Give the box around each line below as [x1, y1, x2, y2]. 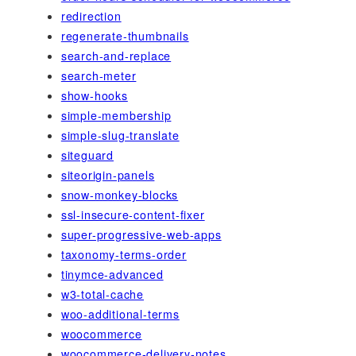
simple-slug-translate [60, 127, 180, 144]
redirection [60, 8, 122, 25]
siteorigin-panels [60, 167, 155, 184]
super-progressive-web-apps [60, 226, 222, 243]
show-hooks [60, 87, 128, 104]
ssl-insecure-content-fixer [60, 207, 205, 223]
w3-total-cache [60, 286, 144, 303]
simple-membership [60, 107, 172, 124]
